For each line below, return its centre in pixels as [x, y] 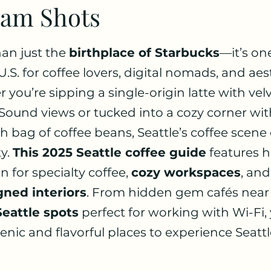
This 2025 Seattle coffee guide [109, 152]
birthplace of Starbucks [144, 53]
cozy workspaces [186, 172]
